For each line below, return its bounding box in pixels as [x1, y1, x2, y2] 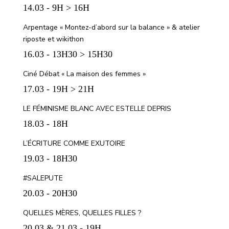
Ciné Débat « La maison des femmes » [22, 69, 146, 79]
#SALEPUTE [22, 173, 63, 183]
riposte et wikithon [22, 34, 84, 44]
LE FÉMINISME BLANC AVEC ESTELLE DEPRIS [22, 104, 171, 113]
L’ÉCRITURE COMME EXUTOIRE [22, 139, 125, 148]
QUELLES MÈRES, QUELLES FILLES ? [22, 208, 141, 218]
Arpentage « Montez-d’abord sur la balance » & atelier [22, 22, 200, 32]
